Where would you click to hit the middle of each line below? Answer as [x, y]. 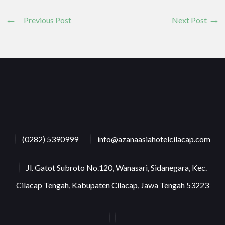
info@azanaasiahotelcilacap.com [154, 139]
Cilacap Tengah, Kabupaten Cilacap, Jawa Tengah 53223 [113, 185]
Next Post [190, 20]
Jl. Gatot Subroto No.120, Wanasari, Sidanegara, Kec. [116, 167]
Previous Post [47, 20]
